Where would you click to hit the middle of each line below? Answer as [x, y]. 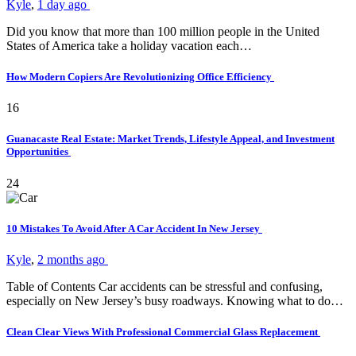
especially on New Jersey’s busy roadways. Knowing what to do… [175, 300]
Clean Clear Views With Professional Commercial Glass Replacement [163, 332]
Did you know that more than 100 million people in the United [163, 31]
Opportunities [39, 152]
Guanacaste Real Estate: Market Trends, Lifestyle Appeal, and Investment [170, 139]
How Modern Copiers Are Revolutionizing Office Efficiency [140, 77]
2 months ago [73, 259]
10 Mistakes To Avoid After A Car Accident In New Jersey [134, 228]
